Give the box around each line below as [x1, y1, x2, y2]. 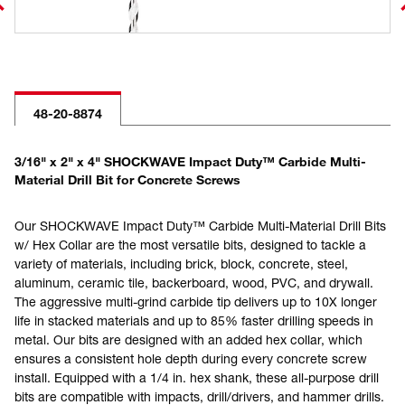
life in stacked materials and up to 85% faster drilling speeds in [14, 313, 373, 328]
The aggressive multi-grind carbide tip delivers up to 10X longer [14, 294, 377, 309]
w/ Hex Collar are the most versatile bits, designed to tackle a [14, 237, 366, 252]
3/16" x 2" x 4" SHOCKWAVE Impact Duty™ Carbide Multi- [14, 154, 366, 169]
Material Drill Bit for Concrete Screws [14, 172, 240, 187]
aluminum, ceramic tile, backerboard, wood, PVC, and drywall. [14, 275, 373, 290]
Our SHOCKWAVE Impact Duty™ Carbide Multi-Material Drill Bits [14, 218, 386, 233]
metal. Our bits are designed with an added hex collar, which [14, 332, 363, 347]
